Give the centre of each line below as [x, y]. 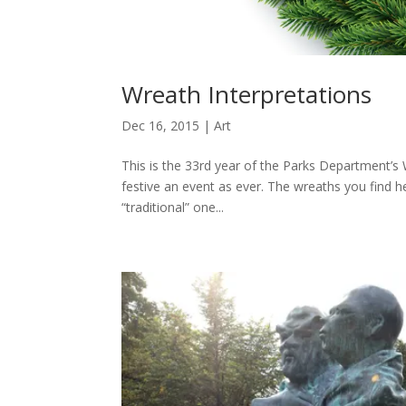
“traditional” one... [173, 208]
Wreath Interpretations [247, 95]
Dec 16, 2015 [161, 126]
